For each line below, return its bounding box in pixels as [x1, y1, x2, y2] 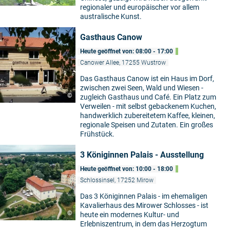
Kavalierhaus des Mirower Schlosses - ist [80, 201, 208, 210]
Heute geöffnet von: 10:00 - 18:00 [80, 165, 173, 173]
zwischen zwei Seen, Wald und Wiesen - [80, 84, 203, 92]
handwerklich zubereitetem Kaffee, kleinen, [80, 111, 215, 120]
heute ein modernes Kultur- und [80, 210, 179, 219]
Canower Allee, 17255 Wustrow [80, 59, 166, 67]
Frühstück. [80, 130, 114, 139]
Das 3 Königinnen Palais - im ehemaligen [80, 192, 207, 201]
